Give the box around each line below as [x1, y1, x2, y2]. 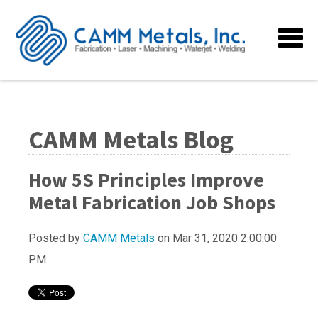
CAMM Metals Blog [28, 124, 234, 156]
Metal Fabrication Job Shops [28, 190, 275, 216]
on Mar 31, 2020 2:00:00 [155, 231, 277, 246]
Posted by [28, 231, 83, 246]
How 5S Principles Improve [28, 167, 264, 193]
